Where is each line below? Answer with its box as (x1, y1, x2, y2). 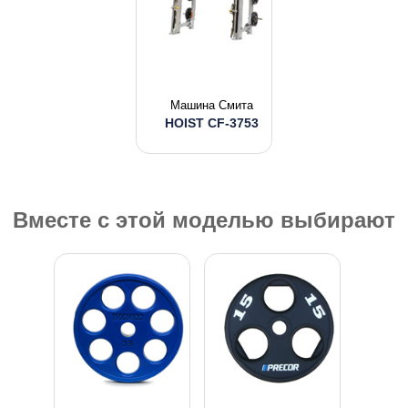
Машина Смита (169, 98, 253, 112)
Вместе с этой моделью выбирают (13, 208, 395, 232)
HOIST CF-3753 (164, 116, 259, 130)
